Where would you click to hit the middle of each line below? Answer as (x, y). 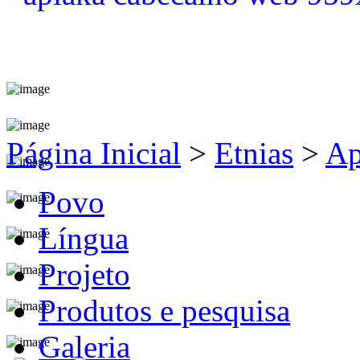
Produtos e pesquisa (164, 310)
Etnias (254, 153)
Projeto (84, 274)
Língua (84, 238)
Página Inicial (94, 153)
